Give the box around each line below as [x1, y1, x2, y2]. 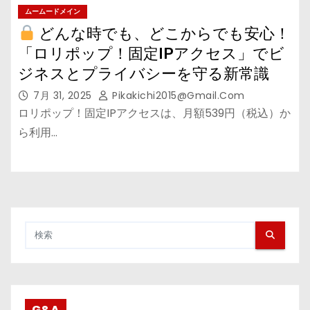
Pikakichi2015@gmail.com [109, 89, 245, 102]
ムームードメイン [25, 6, 80, 17]
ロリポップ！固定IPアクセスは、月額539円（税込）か [18, 105, 291, 121]
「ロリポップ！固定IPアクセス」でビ [18, 44, 284, 63]
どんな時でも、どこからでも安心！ [35, 24, 291, 43]
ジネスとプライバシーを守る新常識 [18, 64, 269, 83]
